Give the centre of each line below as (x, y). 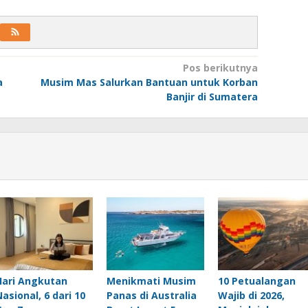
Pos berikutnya (220, 67)
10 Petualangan (256, 280)
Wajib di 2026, (251, 295)
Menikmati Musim (151, 280)
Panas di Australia (151, 295)
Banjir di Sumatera (212, 96)
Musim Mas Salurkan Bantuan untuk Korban (149, 82)
